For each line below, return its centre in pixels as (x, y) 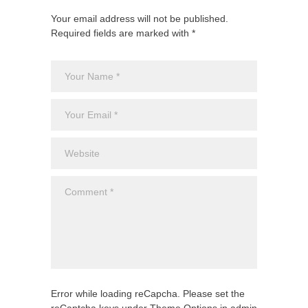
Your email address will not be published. (140, 18)
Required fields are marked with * (123, 33)
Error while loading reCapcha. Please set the (148, 293)
